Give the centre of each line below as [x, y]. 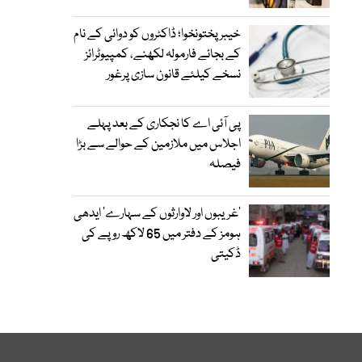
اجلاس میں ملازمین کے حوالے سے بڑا [158, 145]
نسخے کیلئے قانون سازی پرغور [174, 75]
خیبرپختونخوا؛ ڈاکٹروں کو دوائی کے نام [157, 35]
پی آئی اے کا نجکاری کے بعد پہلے [164, 124]
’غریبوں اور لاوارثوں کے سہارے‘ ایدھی [157, 214]
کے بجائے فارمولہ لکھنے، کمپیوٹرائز [163, 55]
